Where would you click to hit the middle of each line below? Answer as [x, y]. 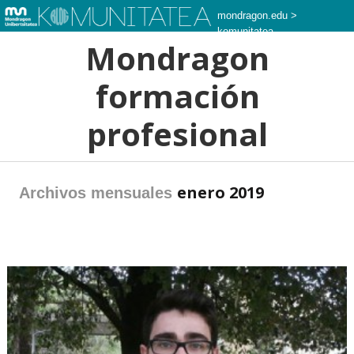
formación [177, 96]
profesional [177, 134]
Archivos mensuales [98, 193]
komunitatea [245, 31]
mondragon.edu [252, 15]
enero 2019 [220, 192]
